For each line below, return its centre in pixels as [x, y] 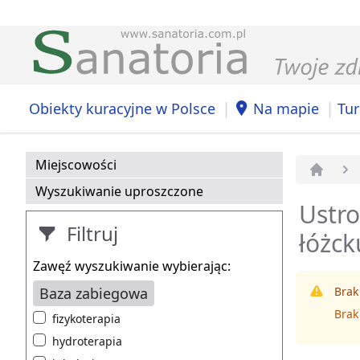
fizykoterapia [86, 319]
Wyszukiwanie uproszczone [119, 192]
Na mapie [286, 108]
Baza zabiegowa [94, 294]
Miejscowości [76, 165]
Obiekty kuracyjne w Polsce [122, 108]
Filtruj [90, 234]
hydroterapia [87, 342]
